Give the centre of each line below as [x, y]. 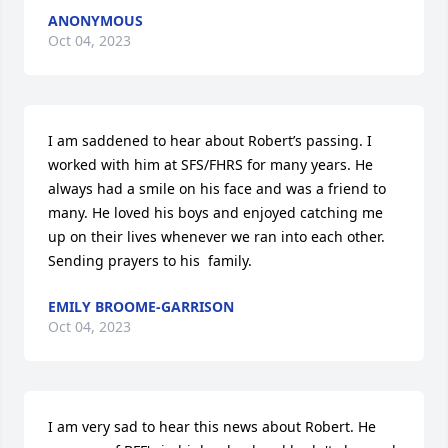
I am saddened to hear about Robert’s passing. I [210, 140]
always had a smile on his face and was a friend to [217, 188]
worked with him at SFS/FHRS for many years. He [210, 164]
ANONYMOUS [95, 20]
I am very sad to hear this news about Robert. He [212, 426]
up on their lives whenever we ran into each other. [216, 236]
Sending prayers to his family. [150, 260]
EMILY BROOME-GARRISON [141, 306]
